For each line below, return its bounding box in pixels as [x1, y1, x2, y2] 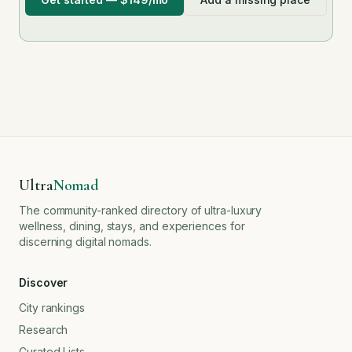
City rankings [19, 301, 85, 314]
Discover [19, 276, 68, 289]
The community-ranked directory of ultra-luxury [19, 203, 262, 217]
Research [19, 323, 68, 336]
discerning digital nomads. [19, 235, 152, 248]
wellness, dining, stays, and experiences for [19, 219, 245, 233]
